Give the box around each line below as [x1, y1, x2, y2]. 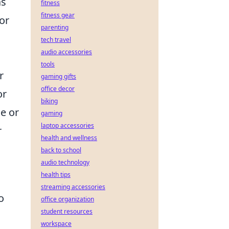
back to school [41, 146, 81, 154]
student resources [41, 207, 93, 216]
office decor [41, 84, 75, 93]
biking [41, 97, 58, 105]
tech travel [41, 35, 71, 44]
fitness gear [41, 11, 75, 19]
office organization [41, 195, 94, 203]
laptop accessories [41, 121, 94, 130]
